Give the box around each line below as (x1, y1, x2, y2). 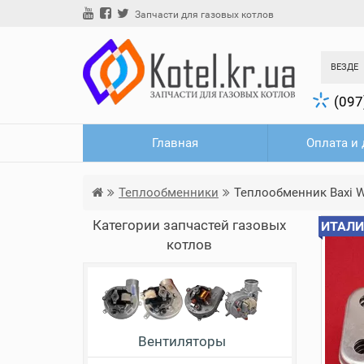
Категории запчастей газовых (93, 216, 287, 233)
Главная (152, 135, 199, 150)
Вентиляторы (138, 332, 227, 349)
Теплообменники (119, 184, 219, 200)
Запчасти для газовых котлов (135, 9, 274, 20)
